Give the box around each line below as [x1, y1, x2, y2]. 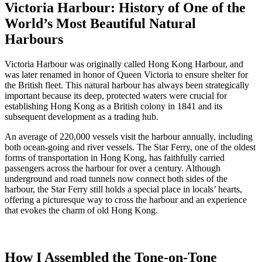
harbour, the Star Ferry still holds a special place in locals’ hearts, [5, 184, 242, 194]
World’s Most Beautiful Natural [5, 15, 196, 31]
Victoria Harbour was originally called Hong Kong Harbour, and [5, 58, 243, 69]
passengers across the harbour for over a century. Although [5, 163, 220, 173]
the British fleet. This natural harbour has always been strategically [5, 80, 249, 90]
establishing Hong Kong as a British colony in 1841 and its [5, 101, 222, 111]
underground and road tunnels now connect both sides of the [5, 173, 227, 184]
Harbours [5, 31, 63, 47]
